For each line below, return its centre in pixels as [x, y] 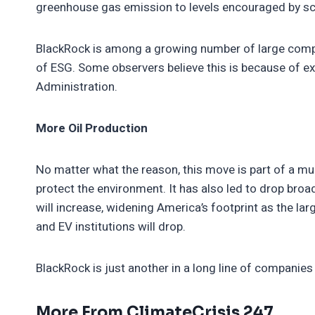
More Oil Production [92, 128]
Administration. [78, 86]
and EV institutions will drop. [112, 226]
